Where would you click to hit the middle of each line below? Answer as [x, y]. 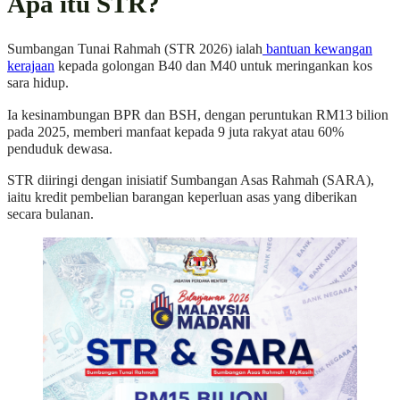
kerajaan [31, 67]
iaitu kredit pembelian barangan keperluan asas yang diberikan [182, 197]
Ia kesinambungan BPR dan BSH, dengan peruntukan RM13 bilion [198, 115]
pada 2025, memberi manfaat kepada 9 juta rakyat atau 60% [175, 132]
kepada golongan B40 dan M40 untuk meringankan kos [213, 67]
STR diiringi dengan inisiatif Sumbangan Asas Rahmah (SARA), [191, 180]
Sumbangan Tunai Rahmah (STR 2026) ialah [135, 50]
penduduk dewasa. [60, 149]
